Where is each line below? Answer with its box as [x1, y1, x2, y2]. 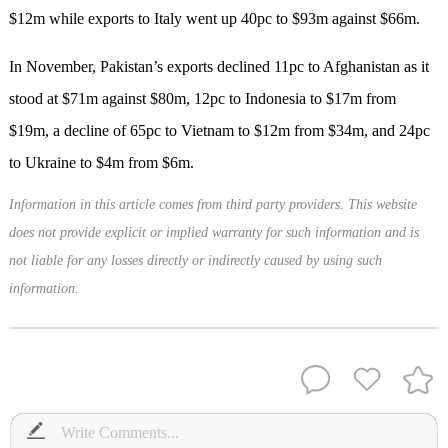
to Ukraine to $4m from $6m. [8, 154, 194, 172]
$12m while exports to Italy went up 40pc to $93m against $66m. [8, 10, 420, 28]
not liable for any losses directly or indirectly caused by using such [8, 253, 382, 269]
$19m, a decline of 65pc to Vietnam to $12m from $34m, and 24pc [8, 122, 430, 140]
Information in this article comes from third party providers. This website [8, 197, 417, 213]
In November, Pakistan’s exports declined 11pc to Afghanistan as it [8, 58, 429, 76]
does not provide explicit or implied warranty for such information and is [8, 225, 419, 241]
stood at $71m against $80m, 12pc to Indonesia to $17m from [8, 90, 396, 108]
